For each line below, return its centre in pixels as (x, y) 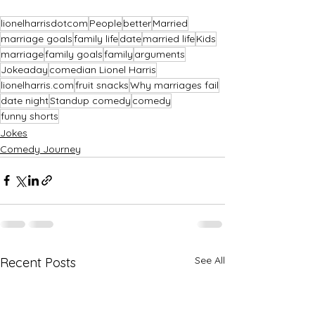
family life (96, 38)
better (137, 23)
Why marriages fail (174, 85)
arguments (160, 54)
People (105, 23)
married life (169, 38)
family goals (74, 54)
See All (210, 260)
